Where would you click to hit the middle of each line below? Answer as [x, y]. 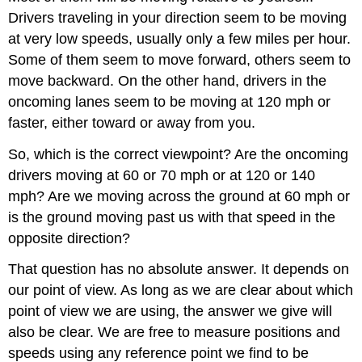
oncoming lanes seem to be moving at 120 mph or [170, 101]
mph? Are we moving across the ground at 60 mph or [179, 196]
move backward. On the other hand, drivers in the [168, 80]
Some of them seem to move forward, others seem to [180, 59]
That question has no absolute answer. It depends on [179, 269]
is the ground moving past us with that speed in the [172, 217]
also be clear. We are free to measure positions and [175, 333]
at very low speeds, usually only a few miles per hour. [180, 38]
